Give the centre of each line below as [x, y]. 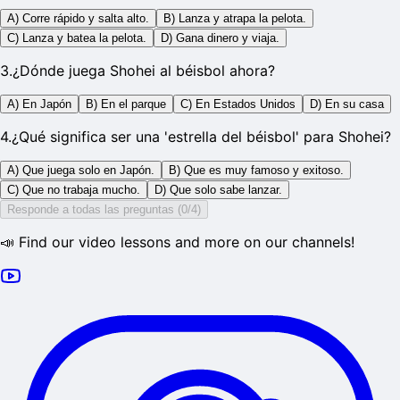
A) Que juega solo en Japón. [81, 171]
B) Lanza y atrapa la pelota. [235, 19]
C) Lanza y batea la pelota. [77, 38]
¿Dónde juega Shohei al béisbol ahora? [144, 71]
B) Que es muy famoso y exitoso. [256, 171]
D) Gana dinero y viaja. [220, 38]
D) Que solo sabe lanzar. [218, 190]
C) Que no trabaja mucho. [74, 190]
